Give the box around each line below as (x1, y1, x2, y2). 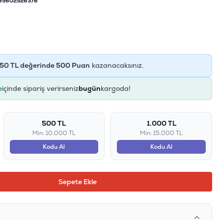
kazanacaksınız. (89, 61, 143, 70)
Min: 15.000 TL (140, 129, 183, 137)
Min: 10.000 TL (32, 129, 76, 137)
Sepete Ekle (58, 177, 97, 187)
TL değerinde (8, 61, 56, 70)
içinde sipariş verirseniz (2, 84, 80, 93)
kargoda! (101, 84, 132, 93)
